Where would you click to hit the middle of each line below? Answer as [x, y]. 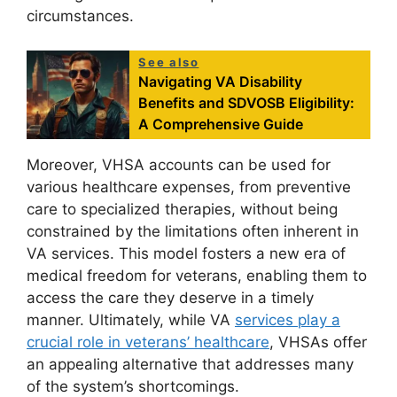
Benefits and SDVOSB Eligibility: [247, 102]
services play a [288, 319]
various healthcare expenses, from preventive [189, 187]
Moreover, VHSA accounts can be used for [179, 164]
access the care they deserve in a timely [170, 297]
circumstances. [80, 16]
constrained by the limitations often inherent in [193, 231]
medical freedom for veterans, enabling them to [197, 275]
